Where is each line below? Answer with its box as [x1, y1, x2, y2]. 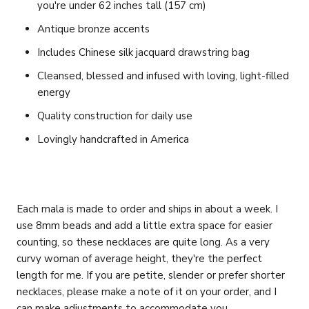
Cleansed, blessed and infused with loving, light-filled [37, 68, 289, 83]
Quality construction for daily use [37, 108, 192, 123]
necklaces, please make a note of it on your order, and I [17, 284, 277, 299]
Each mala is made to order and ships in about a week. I [17, 201, 278, 216]
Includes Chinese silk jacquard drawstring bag [37, 45, 250, 59]
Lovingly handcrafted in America [37, 132, 189, 146]
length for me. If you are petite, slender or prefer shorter [17, 268, 285, 282]
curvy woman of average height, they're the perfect [17, 251, 262, 266]
